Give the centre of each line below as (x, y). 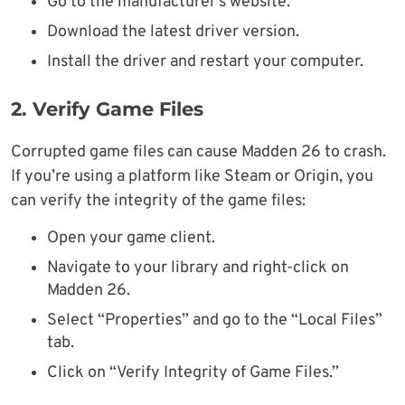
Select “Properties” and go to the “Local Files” (215, 320)
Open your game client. (131, 238)
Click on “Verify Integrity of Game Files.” (193, 372)
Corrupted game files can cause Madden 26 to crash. (198, 152)
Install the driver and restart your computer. (205, 61)
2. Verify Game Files (107, 108)
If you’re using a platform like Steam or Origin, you (192, 176)
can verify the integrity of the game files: (158, 201)
